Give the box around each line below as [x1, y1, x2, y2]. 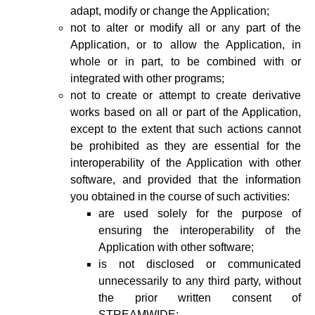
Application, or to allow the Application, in [70, 39, 301, 51]
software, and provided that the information [70, 174, 301, 186]
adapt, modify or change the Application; [70, 5, 269, 17]
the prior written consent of [98, 292, 301, 304]
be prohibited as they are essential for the [70, 140, 301, 152]
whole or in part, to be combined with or [70, 56, 301, 67]
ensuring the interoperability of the [98, 224, 301, 236]
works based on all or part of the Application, [70, 106, 301, 118]
